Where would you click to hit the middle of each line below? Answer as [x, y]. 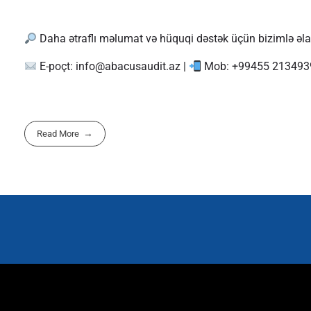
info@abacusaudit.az [128, 67]
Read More [58, 134]
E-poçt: [57, 67]
